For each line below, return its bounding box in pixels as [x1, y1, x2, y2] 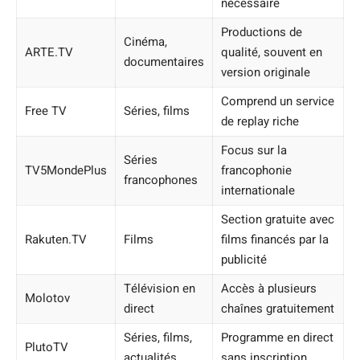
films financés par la [221, 230, 329, 248]
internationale [221, 181, 295, 199]
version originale [221, 63, 310, 81]
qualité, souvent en [221, 43, 322, 61]
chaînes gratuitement [221, 299, 334, 317]
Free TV [25, 101, 67, 120]
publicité [221, 250, 267, 268]
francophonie [221, 161, 292, 179]
